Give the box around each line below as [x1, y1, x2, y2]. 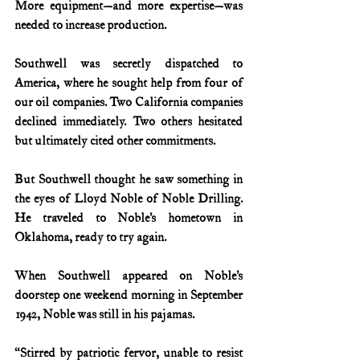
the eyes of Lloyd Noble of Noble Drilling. [14, 191, 243, 207]
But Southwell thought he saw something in [14, 172, 243, 188]
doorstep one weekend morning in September [14, 288, 243, 304]
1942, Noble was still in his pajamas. [14, 307, 194, 323]
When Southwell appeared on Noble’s [14, 268, 243, 284]
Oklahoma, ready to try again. [14, 230, 166, 246]
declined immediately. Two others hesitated [14, 114, 243, 130]
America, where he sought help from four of [14, 76, 243, 92]
